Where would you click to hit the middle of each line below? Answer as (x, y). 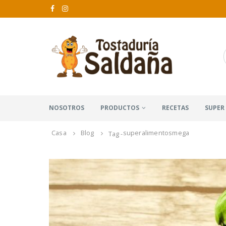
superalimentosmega (156, 133)
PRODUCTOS (120, 107)
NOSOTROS (67, 107)
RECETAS (175, 107)
